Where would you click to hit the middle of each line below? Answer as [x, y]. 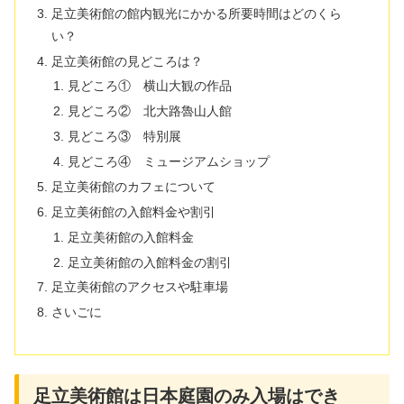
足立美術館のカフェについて [134, 186]
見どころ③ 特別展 [124, 137]
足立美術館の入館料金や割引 [134, 211]
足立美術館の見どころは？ [128, 61]
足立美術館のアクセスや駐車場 [140, 287]
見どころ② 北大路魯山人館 [149, 111]
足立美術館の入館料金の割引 [149, 262]
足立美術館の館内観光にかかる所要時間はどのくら [197, 13]
